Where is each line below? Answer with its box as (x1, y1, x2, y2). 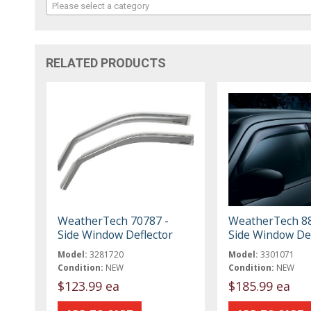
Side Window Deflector (58, 226, 174, 242)
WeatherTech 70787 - (58, 212, 169, 228)
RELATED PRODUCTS (46, 55, 167, 70)
